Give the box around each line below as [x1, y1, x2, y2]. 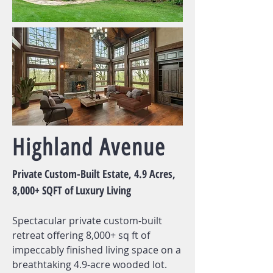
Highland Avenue [12, 133, 166, 161]
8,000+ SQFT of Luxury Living [12, 183, 131, 197]
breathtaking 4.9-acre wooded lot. [12, 258, 167, 271]
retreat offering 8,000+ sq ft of [12, 229, 150, 242]
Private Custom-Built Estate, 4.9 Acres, [12, 166, 175, 181]
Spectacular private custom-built [12, 214, 162, 227]
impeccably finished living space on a [12, 243, 181, 257]
